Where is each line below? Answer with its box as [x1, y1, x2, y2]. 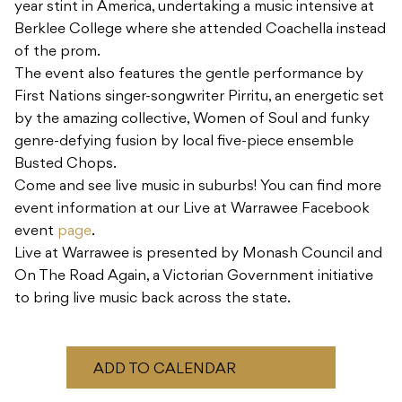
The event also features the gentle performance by [14, 67, 363, 83]
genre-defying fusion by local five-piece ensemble [14, 135, 354, 150]
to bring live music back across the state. [14, 292, 291, 307]
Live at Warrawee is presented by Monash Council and [14, 247, 382, 262]
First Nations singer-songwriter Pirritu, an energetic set [14, 90, 384, 105]
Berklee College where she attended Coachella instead [14, 22, 386, 38]
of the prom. [14, 45, 100, 60]
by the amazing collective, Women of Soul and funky [14, 112, 370, 127]
